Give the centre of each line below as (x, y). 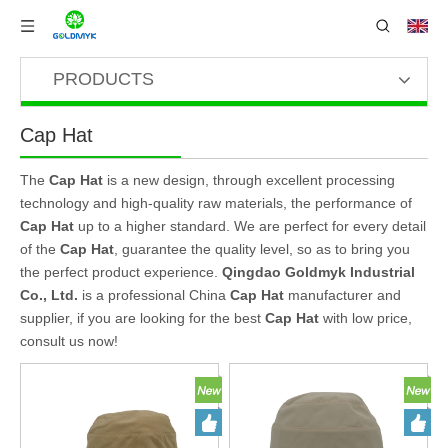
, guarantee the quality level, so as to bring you (262, 249)
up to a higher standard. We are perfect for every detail (250, 226)
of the (40, 249)
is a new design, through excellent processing (249, 180)
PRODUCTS (103, 79)
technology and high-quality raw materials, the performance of (216, 203)
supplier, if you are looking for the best (142, 318)
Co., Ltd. (49, 295)
